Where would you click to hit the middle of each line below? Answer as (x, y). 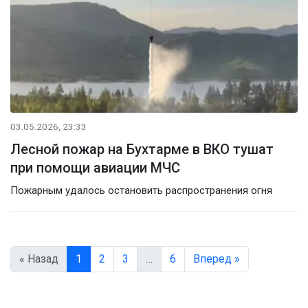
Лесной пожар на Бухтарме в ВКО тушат (142, 149)
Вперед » (217, 258)
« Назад (39, 258)
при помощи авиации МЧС (95, 167)
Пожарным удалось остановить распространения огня (141, 190)
